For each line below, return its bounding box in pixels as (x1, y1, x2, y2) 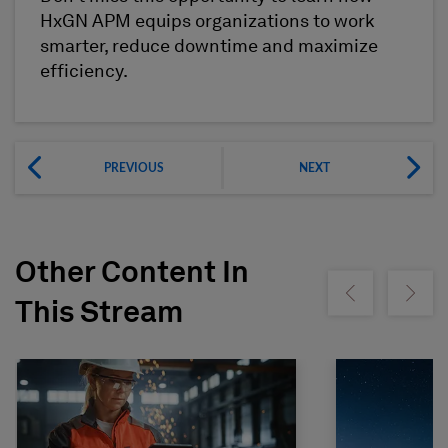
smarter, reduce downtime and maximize (40, 37, 378, 56)
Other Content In (15, 259, 249, 290)
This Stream (15, 299, 183, 330)
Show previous (349, 292, 416, 303)
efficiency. (40, 62, 131, 81)
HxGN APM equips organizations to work (40, 12, 375, 31)
